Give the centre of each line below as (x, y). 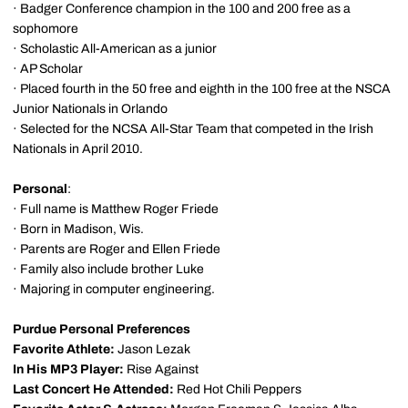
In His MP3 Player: (68, 369)
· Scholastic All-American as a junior (115, 49)
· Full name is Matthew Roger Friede (116, 209)
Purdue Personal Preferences (102, 329)
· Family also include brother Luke (108, 269)
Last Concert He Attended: (93, 389)
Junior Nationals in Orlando (90, 109)
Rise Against (161, 369)
